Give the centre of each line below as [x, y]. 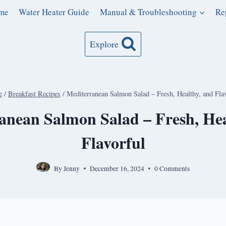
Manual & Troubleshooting [148, 12]
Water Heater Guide [54, 12]
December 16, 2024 [117, 168]
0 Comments [172, 168]
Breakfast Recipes [34, 93]
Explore [104, 44]
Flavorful [113, 143]
